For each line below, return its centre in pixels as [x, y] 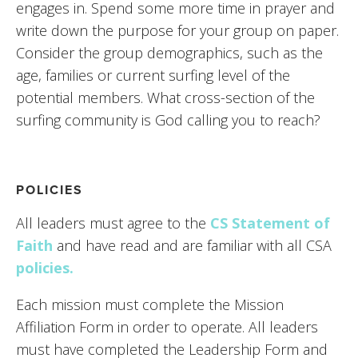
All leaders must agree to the [111, 223]
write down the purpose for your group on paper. [177, 30]
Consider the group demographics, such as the [169, 52]
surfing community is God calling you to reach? [168, 119]
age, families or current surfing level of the [153, 75]
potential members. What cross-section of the [165, 97]
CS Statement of [270, 223]
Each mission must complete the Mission [150, 304]
